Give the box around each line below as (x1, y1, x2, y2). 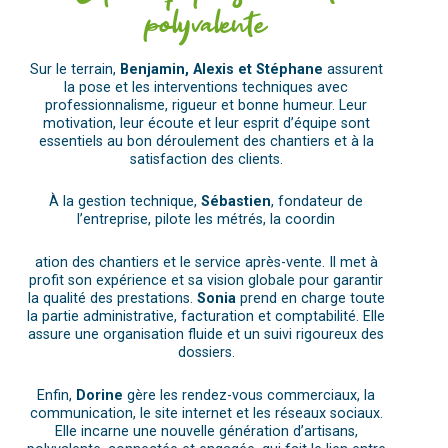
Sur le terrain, (29, 60, 120, 78)
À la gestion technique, (49, 193, 202, 211)
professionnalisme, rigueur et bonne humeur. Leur (45, 96, 368, 114)
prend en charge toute (235, 289, 385, 307)
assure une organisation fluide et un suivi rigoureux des (28, 325, 385, 343)
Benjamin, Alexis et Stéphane (119, 60, 323, 78)
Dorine (76, 386, 124, 404)
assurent (322, 60, 383, 78)
